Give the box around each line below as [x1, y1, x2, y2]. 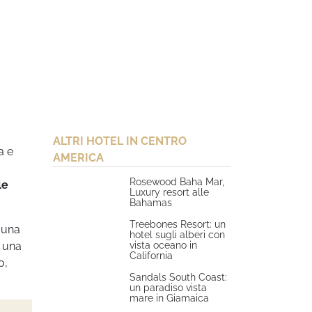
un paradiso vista [130, 281, 208, 293]
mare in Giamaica [130, 292, 210, 304]
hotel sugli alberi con [130, 228, 226, 240]
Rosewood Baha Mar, [130, 175, 225, 187]
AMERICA [53, 151, 104, 164]
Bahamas [130, 196, 173, 208]
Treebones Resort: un [130, 218, 226, 230]
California [130, 249, 173, 261]
